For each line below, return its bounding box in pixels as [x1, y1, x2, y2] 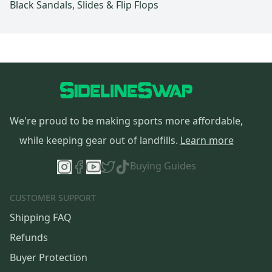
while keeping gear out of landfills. [19, 134, 178, 148]
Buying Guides [129, 159, 196, 173]
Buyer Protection [10, 251, 87, 265]
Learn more [180, 134, 234, 148]
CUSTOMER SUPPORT [10, 192, 96, 204]
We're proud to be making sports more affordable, [10, 114, 243, 128]
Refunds [10, 231, 48, 245]
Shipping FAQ [10, 211, 72, 225]
